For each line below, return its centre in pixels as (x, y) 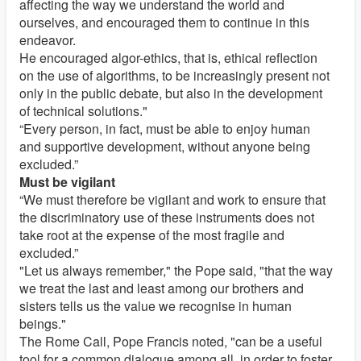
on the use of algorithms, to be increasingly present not (174, 76)
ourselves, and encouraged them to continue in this (164, 23)
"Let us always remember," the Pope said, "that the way (176, 271)
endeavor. (48, 40)
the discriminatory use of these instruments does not (167, 218)
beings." (43, 324)
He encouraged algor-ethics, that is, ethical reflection (168, 58)
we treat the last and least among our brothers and (162, 288)
